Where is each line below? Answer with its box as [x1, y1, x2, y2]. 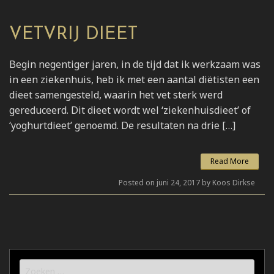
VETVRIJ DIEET [9, 26, 138, 44]
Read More [210, 156, 249, 167]
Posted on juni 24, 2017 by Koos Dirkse [119, 177, 255, 188]
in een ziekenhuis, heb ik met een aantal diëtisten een [9, 73, 259, 87]
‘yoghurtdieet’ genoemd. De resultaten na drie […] [9, 119, 235, 133]
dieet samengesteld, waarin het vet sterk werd [9, 88, 223, 102]
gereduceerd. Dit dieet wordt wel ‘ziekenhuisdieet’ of [9, 103, 251, 117]
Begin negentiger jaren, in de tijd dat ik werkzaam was [9, 57, 261, 72]
